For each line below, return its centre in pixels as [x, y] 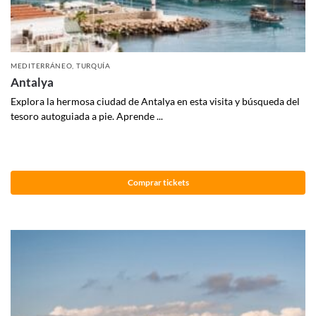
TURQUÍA [93, 65]
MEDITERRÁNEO [42, 65]
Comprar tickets [158, 183]
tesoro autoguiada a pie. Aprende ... [87, 116]
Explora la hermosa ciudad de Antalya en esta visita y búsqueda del [155, 101]
